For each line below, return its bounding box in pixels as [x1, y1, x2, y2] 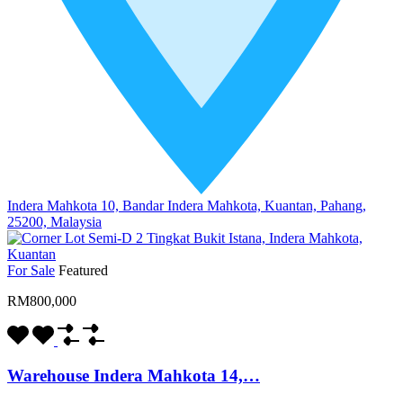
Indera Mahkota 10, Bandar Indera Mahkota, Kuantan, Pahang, [7, 198, 366, 214]
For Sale [7, 263, 55, 279]
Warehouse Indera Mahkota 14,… [7, 365, 260, 385]
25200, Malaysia [7, 214, 102, 230]
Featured [58, 263, 108, 279]
